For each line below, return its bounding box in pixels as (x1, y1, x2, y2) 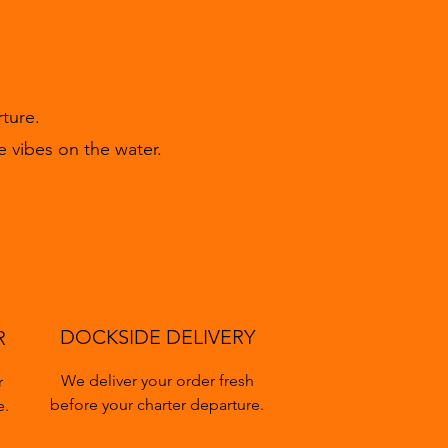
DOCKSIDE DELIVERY (59, 325, 255, 349)
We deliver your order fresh (60, 371, 254, 390)
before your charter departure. (50, 395, 264, 414)
